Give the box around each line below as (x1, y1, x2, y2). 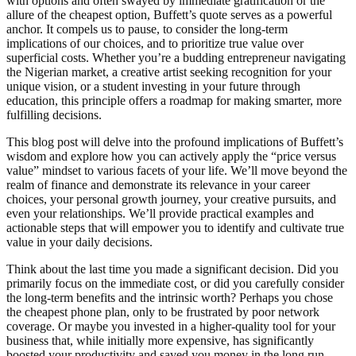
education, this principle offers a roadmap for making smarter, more (6, 93, 342, 107)
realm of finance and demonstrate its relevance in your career (6, 177, 310, 192)
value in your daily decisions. (6, 234, 153, 249)
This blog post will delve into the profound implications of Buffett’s (6, 134, 343, 149)
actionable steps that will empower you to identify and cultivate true (6, 220, 344, 234)
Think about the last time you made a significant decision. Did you (6, 261, 339, 276)
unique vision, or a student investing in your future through (6, 79, 300, 93)
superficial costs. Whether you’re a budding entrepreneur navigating (6, 50, 346, 64)
